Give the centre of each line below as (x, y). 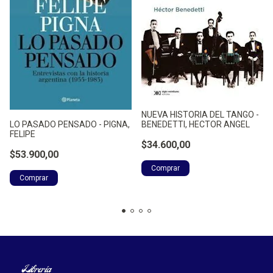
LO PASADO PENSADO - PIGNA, (70, 124)
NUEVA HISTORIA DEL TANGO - (200, 114)
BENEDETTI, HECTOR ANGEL (196, 124)
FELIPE (23, 134)
